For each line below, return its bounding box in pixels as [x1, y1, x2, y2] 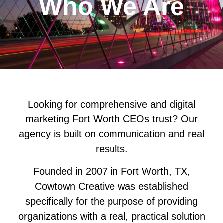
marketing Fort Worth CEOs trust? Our [25, 113, 198, 125]
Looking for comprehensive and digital [28, 99, 195, 110]
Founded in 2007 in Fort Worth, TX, [33, 165, 190, 177]
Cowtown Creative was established [35, 180, 188, 192]
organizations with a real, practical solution [18, 210, 205, 222]
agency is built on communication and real [19, 128, 204, 140]
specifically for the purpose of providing [25, 195, 198, 207]
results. [95, 143, 128, 155]
